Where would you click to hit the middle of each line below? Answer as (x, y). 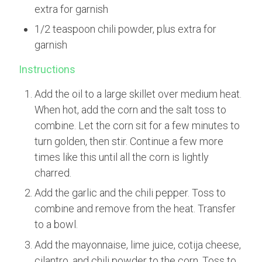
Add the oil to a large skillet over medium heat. (138, 94)
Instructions (47, 70)
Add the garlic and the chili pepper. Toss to (130, 193)
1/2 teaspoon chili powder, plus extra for (126, 29)
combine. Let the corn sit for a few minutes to (137, 126)
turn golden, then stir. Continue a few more (129, 142)
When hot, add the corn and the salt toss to (131, 110)
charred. (53, 173)
